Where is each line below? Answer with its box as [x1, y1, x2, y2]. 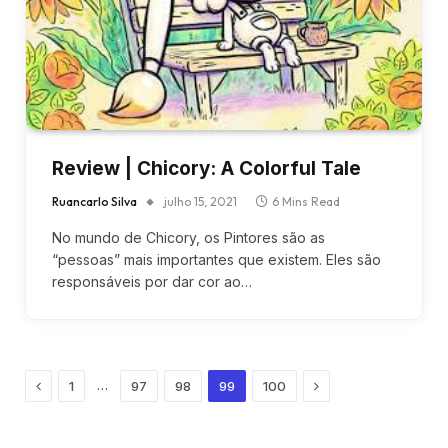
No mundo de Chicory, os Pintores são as [52, 228, 325, 246]
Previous [40, 375, 101, 393]
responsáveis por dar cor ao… [52, 272, 252, 290]
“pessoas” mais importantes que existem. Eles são [52, 250, 381, 268]
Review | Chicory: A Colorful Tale [52, 156, 361, 180]
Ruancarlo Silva [52, 193, 137, 209]
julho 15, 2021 [164, 193, 237, 209]
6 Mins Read [272, 193, 340, 209]
